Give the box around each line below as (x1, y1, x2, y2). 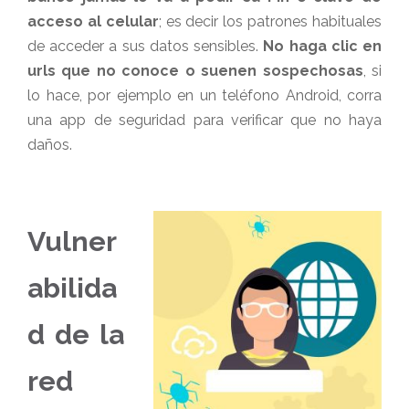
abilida (27, 272, 117, 304)
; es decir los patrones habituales (158, 13, 383, 30)
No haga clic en (263, 37, 383, 55)
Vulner (27, 225, 117, 257)
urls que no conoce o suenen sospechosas (27, 62, 363, 79)
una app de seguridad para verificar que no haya (27, 111, 382, 129)
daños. (27, 136, 72, 153)
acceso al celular (27, 13, 159, 30)
